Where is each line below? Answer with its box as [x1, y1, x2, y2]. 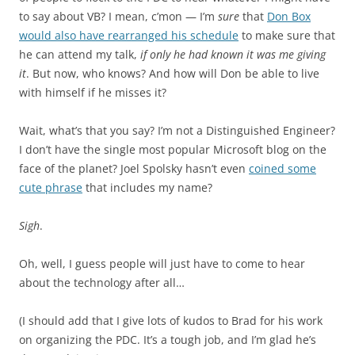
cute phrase [19, 180, 82, 195]
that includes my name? [82, 180, 212, 195]
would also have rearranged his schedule [19, 28, 239, 43]
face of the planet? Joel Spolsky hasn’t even [19, 161, 249, 176]
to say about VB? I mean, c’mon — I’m [19, 9, 218, 24]
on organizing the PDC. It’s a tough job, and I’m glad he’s [19, 332, 316, 347]
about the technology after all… [19, 275, 185, 290]
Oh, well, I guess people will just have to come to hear [19, 256, 305, 271]
